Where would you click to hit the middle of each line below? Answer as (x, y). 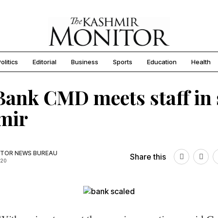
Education (162, 62)
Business (85, 62)
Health (201, 62)
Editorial (45, 62)
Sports (123, 62)
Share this (148, 157)
